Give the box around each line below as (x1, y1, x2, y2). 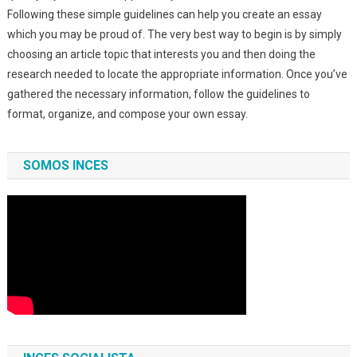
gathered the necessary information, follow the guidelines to (6, 88, 310, 100)
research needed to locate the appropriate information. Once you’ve (6, 68, 347, 80)
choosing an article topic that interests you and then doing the (6, 48, 316, 61)
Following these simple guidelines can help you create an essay (6, 8, 322, 21)
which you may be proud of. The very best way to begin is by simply (6, 28, 342, 41)
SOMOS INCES (22, 158, 108, 173)
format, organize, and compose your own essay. (6, 108, 248, 120)
